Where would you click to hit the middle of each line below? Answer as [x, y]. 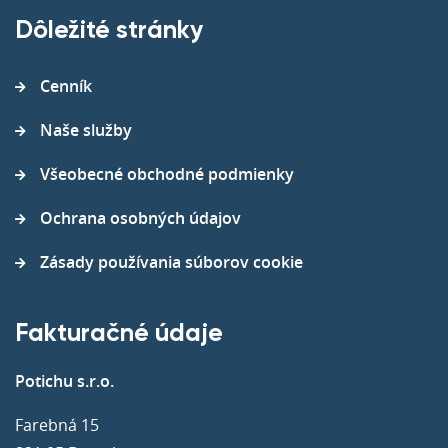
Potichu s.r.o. [64, 380]
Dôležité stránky [109, 31]
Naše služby [86, 129]
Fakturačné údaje [119, 334]
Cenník [66, 85]
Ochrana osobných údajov [140, 217]
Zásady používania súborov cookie [171, 261]
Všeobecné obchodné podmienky [167, 173]
